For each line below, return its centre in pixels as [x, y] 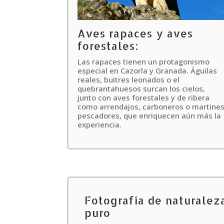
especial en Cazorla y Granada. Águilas [147, 71]
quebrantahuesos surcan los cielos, [141, 89]
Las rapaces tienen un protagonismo [144, 62]
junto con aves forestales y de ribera [144, 98]
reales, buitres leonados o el [129, 80]
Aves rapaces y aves [135, 33]
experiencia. [100, 125]
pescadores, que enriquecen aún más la [149, 116]
